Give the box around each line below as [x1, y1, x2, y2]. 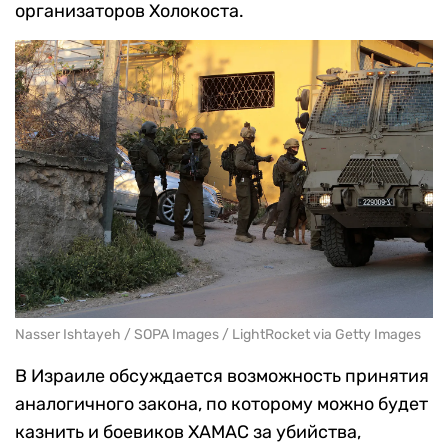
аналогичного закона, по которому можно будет [15, 393, 428, 416]
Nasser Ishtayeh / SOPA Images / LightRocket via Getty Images [15, 326, 421, 344]
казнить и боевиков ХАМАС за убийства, [15, 421, 361, 444]
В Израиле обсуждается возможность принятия [15, 365, 429, 388]
